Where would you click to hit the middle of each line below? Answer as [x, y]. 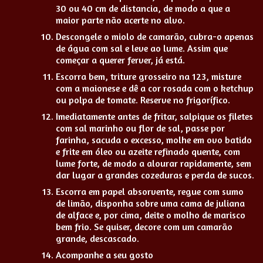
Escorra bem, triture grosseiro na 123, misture [149, 76]
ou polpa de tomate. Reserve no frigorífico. [143, 100]
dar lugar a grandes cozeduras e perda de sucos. [155, 175]
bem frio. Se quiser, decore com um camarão [144, 226]
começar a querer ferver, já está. [120, 60]
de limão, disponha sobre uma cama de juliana [150, 203]
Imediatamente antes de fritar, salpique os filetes [154, 116]
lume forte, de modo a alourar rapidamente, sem [154, 163]
